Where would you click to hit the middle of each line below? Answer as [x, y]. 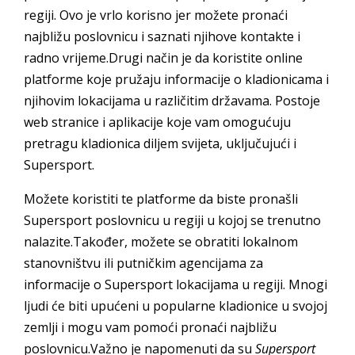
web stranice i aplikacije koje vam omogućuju [157, 122]
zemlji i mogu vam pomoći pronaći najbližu [150, 327]
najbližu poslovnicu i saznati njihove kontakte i [162, 36]
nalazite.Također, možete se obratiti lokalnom [161, 241]
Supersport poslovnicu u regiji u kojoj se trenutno [172, 220]
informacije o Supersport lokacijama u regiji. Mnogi [176, 284]
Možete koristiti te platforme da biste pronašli [161, 198]
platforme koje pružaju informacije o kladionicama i [176, 79]
